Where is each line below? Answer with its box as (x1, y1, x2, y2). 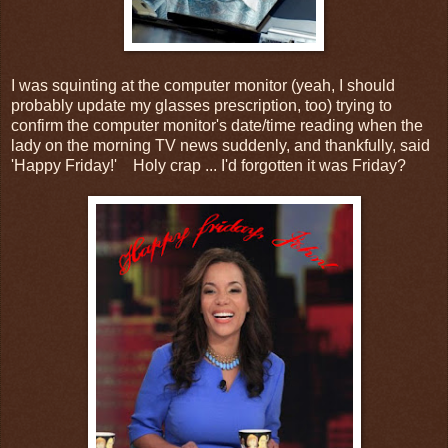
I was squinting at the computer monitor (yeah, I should (11, 76, 395, 94)
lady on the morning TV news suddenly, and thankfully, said (11, 136, 430, 154)
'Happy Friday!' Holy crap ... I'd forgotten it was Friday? (11, 156, 406, 174)
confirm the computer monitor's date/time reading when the (11, 116, 423, 134)
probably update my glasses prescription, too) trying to (11, 96, 392, 114)
